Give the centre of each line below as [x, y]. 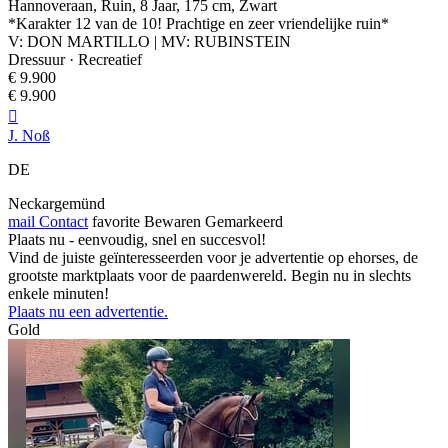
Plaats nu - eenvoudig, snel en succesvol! [137, 240]
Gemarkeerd [244, 222]
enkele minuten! [58, 294]
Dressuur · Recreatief [75, 60]
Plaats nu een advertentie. [88, 312]
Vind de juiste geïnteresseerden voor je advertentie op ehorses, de [213, 258]
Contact [61, 222]
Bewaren [172, 222]
